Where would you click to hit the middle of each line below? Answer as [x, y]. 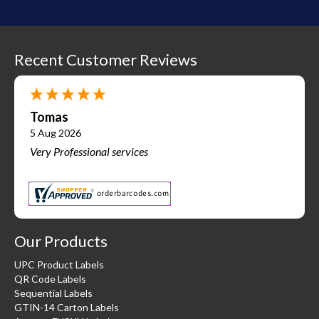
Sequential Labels [53, 293]
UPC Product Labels [59, 264]
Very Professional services [89, 151]
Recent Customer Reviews [106, 59]
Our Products [61, 241]
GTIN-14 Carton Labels [67, 307]
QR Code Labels [50, 278]
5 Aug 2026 [56, 132]
